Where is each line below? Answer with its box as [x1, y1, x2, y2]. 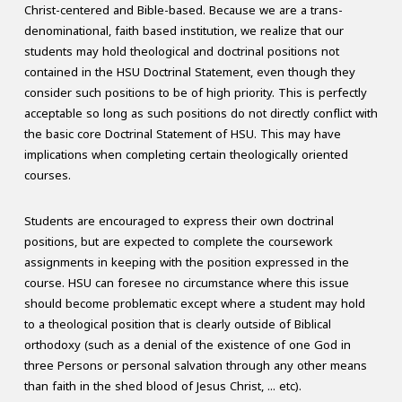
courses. [23, 164, 71, 188]
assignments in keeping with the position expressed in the [23, 251, 349, 275]
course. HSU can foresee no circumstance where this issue [23, 272, 349, 295]
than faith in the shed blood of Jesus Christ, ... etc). [23, 375, 301, 398]
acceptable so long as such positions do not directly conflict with [23, 102, 378, 126]
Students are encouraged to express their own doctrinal [23, 210, 334, 233]
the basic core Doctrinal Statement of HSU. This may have [23, 123, 341, 146]
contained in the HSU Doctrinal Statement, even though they [23, 61, 355, 84]
